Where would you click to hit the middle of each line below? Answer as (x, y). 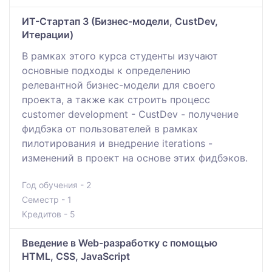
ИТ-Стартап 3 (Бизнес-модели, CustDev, (120, 21)
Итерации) (48, 34)
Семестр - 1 (47, 199)
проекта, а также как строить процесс (116, 99)
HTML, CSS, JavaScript (76, 256)
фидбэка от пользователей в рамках (110, 128)
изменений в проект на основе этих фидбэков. (135, 158)
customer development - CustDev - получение (130, 114)
